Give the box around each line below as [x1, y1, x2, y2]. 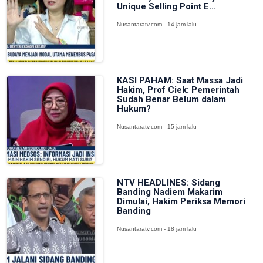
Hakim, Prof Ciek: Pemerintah [116, 85, 240, 95]
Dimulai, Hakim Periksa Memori [116, 196, 245, 207]
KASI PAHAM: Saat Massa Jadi [116, 75, 243, 86]
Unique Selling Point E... [116, 1, 216, 12]
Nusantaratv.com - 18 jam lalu [116, 225, 197, 232]
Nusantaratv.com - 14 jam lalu [116, 21, 197, 28]
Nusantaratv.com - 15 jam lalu [116, 123, 197, 130]
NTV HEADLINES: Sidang [116, 177, 220, 188]
